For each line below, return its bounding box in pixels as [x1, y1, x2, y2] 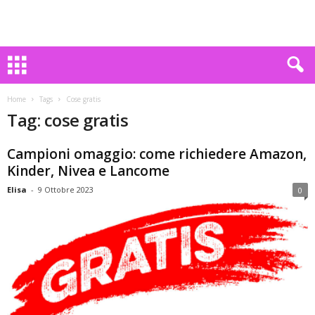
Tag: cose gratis [7, 108, 129, 131]
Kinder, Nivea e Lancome [7, 162, 169, 180]
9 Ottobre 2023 [38, 184, 94, 195]
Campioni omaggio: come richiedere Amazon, [7, 145, 307, 163]
